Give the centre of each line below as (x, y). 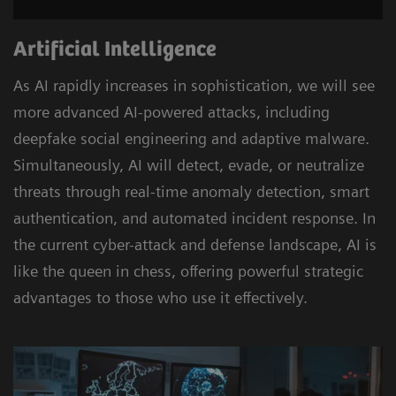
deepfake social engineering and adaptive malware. (191, 138)
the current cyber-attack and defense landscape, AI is (195, 244)
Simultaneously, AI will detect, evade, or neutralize (189, 164)
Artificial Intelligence (115, 49)
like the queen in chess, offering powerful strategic (188, 270)
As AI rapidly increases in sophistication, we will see (194, 85)
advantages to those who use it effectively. (160, 297)
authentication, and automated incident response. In (194, 217)
